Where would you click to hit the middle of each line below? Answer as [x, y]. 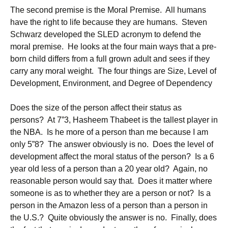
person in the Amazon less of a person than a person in [109, 205]
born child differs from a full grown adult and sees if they [110, 59]
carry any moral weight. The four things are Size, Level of [113, 71]
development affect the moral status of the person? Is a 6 [112, 156]
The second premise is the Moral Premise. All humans [108, 10]
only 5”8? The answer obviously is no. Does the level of [112, 144]
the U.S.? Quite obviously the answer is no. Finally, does [113, 218]
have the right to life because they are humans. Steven [109, 22]
